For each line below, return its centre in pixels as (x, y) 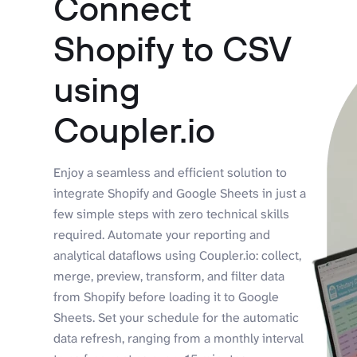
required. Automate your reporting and (162, 234)
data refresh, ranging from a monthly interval (179, 338)
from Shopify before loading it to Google (167, 296)
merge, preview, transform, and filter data (169, 276)
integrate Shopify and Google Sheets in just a (180, 193)
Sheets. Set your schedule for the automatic (177, 317)
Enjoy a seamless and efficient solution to (171, 172)
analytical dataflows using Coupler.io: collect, (178, 255)
